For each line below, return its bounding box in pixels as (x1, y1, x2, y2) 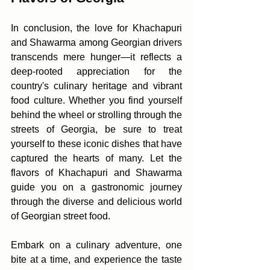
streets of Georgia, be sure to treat (11, 124, 182, 134)
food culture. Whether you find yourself (11, 95, 182, 105)
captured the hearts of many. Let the (11, 153, 182, 163)
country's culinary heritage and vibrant (11, 81, 182, 91)
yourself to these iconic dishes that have (11, 139, 182, 149)
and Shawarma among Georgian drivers (11, 37, 182, 48)
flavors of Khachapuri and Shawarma (11, 168, 182, 178)
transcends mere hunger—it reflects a (11, 52, 182, 62)
